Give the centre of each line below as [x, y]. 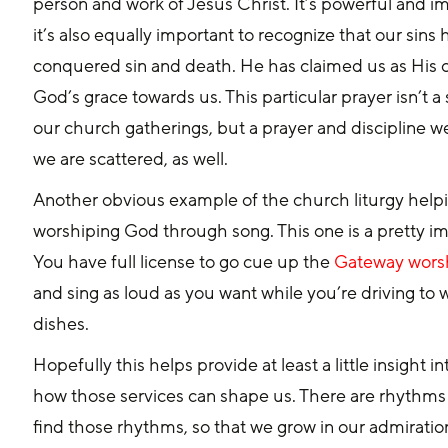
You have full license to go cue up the [184, 261]
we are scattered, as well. [131, 158]
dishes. [61, 323]
